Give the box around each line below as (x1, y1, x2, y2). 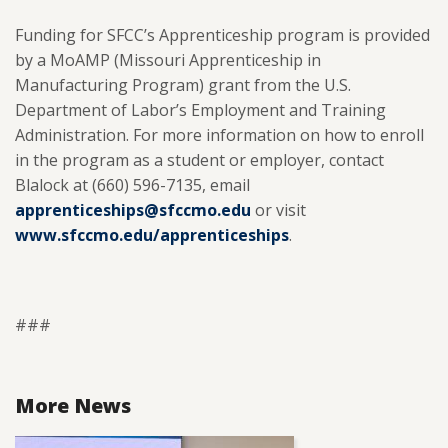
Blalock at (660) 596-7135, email (15, 174, 250, 196)
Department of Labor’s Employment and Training (15, 99, 386, 121)
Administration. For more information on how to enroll (15, 124, 424, 146)
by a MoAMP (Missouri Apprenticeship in (15, 49, 321, 71)
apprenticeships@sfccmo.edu (15, 199, 251, 221)
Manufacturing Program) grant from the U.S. (15, 74, 351, 96)
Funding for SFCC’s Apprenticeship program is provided (15, 24, 430, 46)
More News (15, 392, 131, 420)
